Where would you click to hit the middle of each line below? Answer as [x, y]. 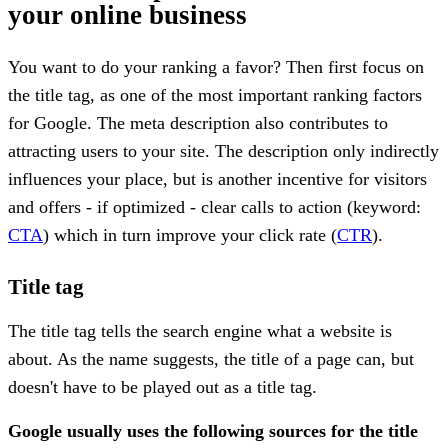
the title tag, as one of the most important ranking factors [215, 94]
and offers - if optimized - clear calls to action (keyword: [214, 206]
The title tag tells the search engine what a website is [200, 330]
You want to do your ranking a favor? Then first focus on [216, 66]
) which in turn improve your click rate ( [190, 234]
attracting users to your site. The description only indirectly [223, 150]
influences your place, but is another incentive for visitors [217, 178]
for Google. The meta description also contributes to [198, 122]
